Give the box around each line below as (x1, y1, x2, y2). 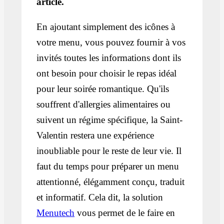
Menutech (36, 207, 75, 218)
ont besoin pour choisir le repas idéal (36, 68, 177, 79)
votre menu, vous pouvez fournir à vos (36, 37, 186, 48)
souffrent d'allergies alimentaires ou (36, 99, 171, 110)
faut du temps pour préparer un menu (36, 161, 179, 172)
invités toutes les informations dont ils (36, 52, 181, 63)
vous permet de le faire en (74, 207, 175, 218)
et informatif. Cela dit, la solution (36, 192, 163, 203)
